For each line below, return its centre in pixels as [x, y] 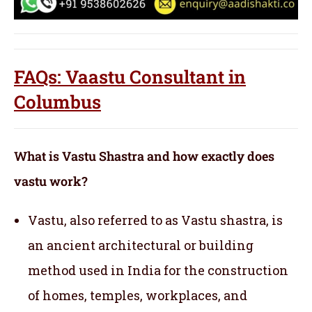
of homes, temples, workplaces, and [138, 296]
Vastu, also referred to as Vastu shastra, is [155, 220]
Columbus [57, 102]
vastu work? [51, 181]
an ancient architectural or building [141, 245]
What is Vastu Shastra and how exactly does [144, 156]
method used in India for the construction [158, 271]
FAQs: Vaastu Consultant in [130, 77]
